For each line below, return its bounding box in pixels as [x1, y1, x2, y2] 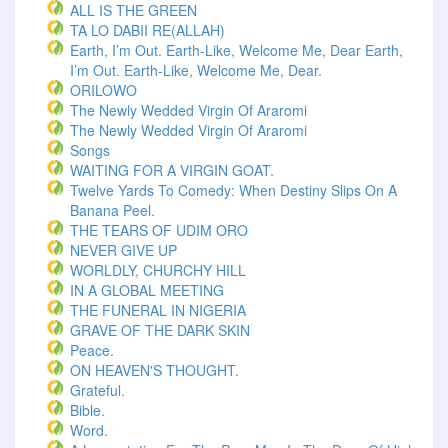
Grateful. [70, 380, 125, 400]
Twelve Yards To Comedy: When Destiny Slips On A [70, 180, 397, 200]
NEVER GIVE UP [70, 240, 177, 260]
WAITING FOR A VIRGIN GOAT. [70, 160, 274, 180]
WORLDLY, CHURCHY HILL [70, 260, 246, 280]
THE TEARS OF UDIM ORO [70, 220, 248, 240]
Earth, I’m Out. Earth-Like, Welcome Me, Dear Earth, [70, 40, 403, 60]
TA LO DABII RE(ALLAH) [70, 20, 225, 40]
